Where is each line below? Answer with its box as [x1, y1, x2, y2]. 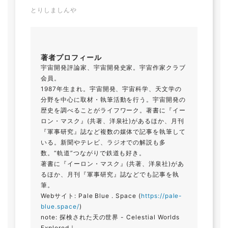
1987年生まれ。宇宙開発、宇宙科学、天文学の [41, 84, 182, 93]
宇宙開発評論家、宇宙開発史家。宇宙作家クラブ [41, 63, 186, 71]
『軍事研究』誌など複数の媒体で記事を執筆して [41, 127, 186, 135]
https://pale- [140, 191, 183, 199]
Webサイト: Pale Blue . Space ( [41, 191, 141, 199]
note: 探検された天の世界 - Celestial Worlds [41, 213, 180, 221]
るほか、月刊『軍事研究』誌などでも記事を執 [41, 170, 180, 178]
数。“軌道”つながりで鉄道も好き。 [41, 149, 146, 157]
